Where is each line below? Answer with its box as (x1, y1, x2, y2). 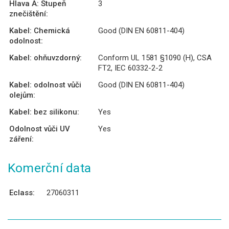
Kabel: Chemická (9, 26, 70, 35)
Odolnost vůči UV (9, 124, 70, 133)
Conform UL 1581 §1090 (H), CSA (98, 53, 212, 62)
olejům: (9, 90, 35, 100)
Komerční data (8, 160, 91, 175)
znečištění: (9, 9, 48, 18)
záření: (9, 134, 34, 144)
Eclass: (9, 188, 35, 197)
